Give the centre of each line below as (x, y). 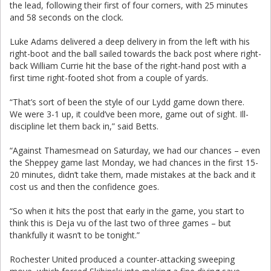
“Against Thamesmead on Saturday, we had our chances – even (135, 150)
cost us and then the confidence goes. (84, 187)
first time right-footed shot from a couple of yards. (109, 78)
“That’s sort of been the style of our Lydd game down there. (128, 102)
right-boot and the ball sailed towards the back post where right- (135, 54)
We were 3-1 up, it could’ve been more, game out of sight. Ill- (129, 114)
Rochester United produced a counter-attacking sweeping (122, 259)
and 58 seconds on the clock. (67, 17)
